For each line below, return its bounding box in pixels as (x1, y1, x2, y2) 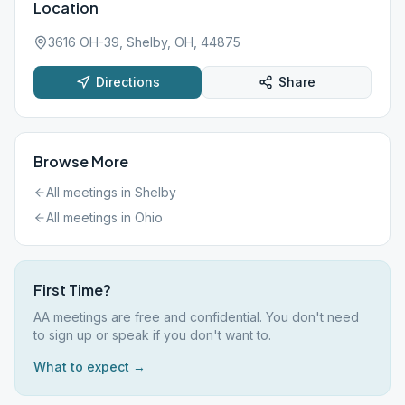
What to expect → (33, 359, 146, 374)
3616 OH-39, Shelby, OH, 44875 (48, 34, 240, 50)
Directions (95, 74, 160, 89)
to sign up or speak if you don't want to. (33, 327, 271, 343)
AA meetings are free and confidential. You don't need (33, 309, 359, 325)
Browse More (33, 152, 128, 171)
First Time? (33, 280, 111, 299)
